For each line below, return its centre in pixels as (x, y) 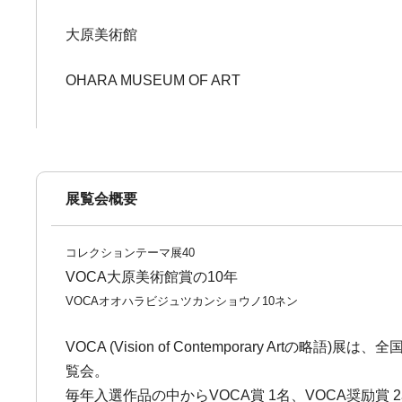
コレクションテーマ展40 (131, 253)
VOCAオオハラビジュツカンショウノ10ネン (182, 301)
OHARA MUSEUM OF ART (153, 80)
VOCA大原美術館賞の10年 (152, 277)
